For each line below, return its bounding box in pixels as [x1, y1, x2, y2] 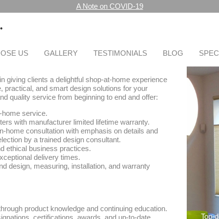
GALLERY [44, 49, 78, 58]
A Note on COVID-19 [76, 2, 143, 11]
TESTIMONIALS [93, 49, 147, 58]
